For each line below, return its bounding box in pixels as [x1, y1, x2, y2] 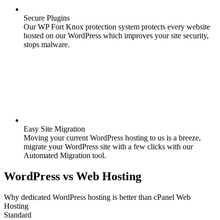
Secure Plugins [24, 14, 70, 23]
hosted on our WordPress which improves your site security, [24, 31, 209, 40]
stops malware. [24, 40, 70, 49]
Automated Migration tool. [24, 151, 106, 160]
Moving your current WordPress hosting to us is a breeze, [24, 134, 201, 142]
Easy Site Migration [24, 125, 85, 134]
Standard [4, 211, 31, 219]
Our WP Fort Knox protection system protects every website [24, 23, 210, 31]
